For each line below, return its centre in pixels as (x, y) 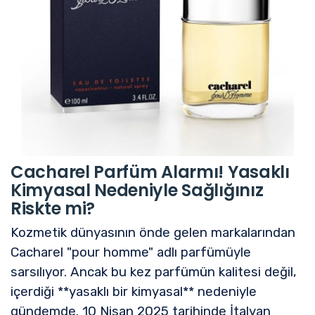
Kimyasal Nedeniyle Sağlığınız (137, 190)
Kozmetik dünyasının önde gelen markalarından (153, 232)
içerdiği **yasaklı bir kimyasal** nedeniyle (134, 291)
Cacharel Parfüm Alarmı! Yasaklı (150, 172)
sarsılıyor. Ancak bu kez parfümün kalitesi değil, (154, 272)
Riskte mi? (53, 208)
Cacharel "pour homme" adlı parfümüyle (131, 252)
